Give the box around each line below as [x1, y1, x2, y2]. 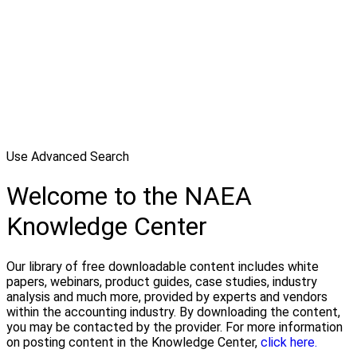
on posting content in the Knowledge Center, [6, 334, 261, 350]
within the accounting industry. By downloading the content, [6, 304, 340, 320]
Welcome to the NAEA [6, 181, 252, 212]
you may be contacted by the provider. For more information [6, 319, 343, 335]
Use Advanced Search [6, 149, 129, 164]
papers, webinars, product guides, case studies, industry [6, 273, 317, 289]
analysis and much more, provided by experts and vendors [6, 288, 328, 304]
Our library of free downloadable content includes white [6, 258, 319, 274]
